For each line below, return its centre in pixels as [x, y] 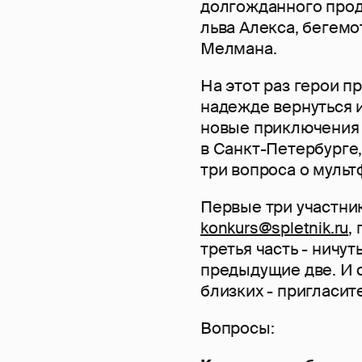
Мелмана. [239, 48]
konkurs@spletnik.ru [275, 227]
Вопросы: [238, 328]
